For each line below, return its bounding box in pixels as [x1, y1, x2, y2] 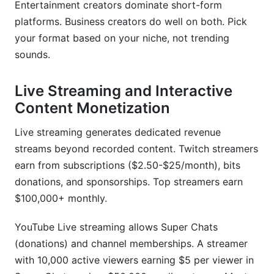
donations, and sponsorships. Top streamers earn [15, 176, 243, 188]
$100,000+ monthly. [15, 192, 107, 204]
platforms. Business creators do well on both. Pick [15, 15, 247, 28]
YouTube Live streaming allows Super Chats [15, 221, 218, 233]
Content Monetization [15, 99, 170, 117]
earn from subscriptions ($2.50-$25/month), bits [15, 159, 240, 171]
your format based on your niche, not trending [15, 32, 229, 44]
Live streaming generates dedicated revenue [15, 126, 221, 138]
